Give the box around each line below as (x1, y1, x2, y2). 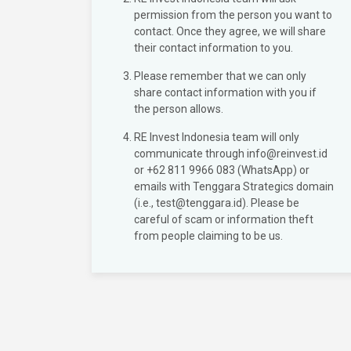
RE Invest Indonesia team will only (134, 131, 299, 143)
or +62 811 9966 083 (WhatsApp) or (134, 164, 309, 176)
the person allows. (134, 103, 223, 115)
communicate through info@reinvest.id (134, 147, 327, 160)
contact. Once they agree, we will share (134, 25, 326, 38)
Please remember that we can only (134, 70, 306, 82)
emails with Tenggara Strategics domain (134, 180, 334, 193)
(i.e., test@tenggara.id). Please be (134, 197, 299, 209)
